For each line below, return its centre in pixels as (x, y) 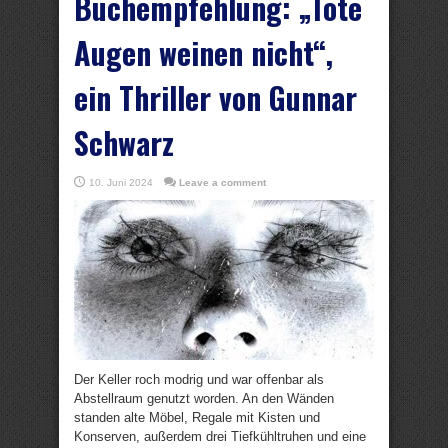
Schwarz (124, 142)
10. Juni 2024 (121, 182)
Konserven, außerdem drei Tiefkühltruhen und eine (220, 436)
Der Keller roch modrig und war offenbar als (199, 379)
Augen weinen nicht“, (203, 52)
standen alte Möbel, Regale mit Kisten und (197, 417)
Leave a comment (222, 182)
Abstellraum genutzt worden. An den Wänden (204, 398)
